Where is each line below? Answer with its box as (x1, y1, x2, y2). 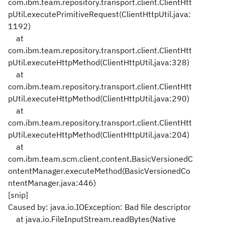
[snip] (8, 190, 28, 200)
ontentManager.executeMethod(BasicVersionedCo (8, 166, 190, 176)
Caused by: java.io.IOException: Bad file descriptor (8, 202, 191, 212)
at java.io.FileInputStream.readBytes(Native (8, 214, 176, 224)
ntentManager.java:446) (8, 178, 96, 188)
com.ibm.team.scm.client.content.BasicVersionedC (8, 154, 193, 164)
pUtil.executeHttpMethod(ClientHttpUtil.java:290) (8, 93, 189, 103)
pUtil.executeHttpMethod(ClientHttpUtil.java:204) (8, 130, 189, 140)
